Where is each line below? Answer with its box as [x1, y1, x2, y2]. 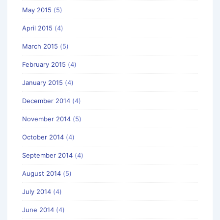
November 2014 [22, 114, 71, 123]
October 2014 [22, 133, 64, 141]
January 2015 [22, 78, 63, 86]
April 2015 [22, 24, 53, 32]
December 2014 [22, 96, 70, 105]
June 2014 [22, 205, 54, 214]
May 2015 [22, 5, 52, 14]
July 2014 [22, 187, 51, 195]
